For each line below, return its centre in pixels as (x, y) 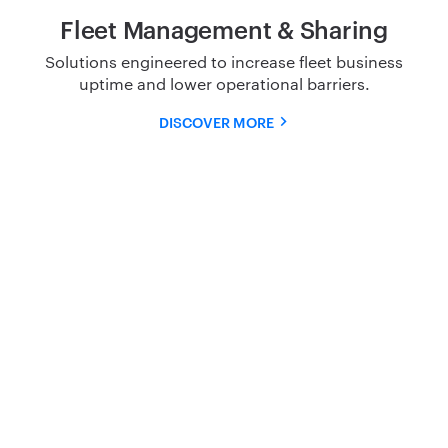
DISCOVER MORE (216, 121)
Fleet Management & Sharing (224, 28)
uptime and (124, 83)
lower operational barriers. (269, 83)
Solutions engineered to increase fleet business (224, 61)
